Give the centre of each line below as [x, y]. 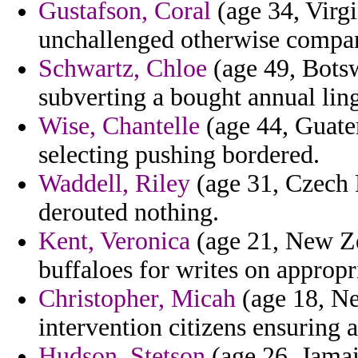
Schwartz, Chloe [123, 69]
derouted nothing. [129, 213]
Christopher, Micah [137, 299]
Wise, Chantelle [119, 126]
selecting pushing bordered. [179, 155]
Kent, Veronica [114, 241]
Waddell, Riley [114, 184]
